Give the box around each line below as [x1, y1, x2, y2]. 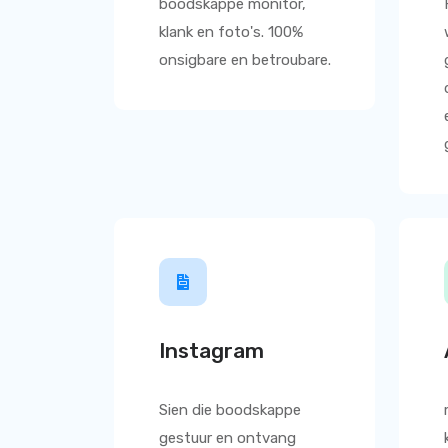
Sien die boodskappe [159, 401, 301, 419]
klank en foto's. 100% [159, 23, 303, 41]
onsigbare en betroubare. [159, 51, 331, 69]
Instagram [159, 338, 264, 363]
